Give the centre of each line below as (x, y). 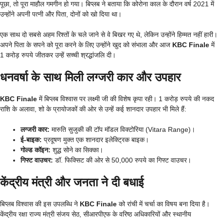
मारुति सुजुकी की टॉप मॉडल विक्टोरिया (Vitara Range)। (122, 129)
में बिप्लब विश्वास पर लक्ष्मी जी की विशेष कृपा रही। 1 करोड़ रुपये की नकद (126, 99)
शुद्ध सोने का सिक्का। (77, 150)
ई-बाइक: (31, 139)
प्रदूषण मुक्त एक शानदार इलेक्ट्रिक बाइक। (95, 139)
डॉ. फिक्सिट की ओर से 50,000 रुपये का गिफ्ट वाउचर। (122, 160)
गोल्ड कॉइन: (36, 150)
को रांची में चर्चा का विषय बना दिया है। (163, 204)
